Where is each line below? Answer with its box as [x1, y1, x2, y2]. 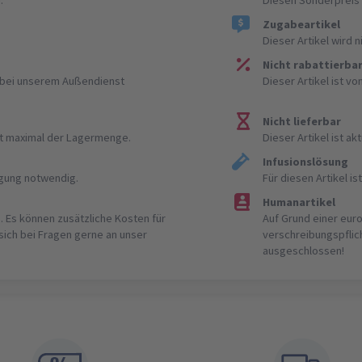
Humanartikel [263, 194, 336, 209]
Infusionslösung [263, 154, 349, 169]
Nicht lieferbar [263, 113, 342, 128]
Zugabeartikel [263, 16, 341, 32]
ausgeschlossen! [263, 242, 345, 258]
